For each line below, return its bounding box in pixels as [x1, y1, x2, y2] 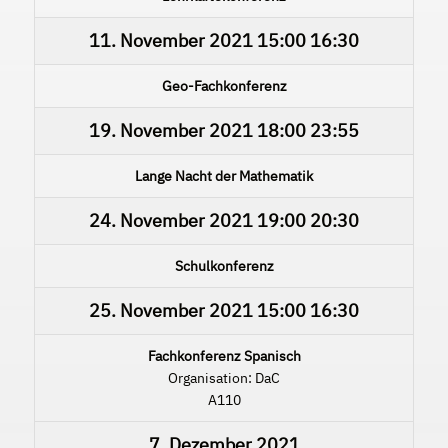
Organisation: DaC [168, 368, 280, 387]
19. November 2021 [89, 118, 253, 142]
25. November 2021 [89, 298, 253, 322]
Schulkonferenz [174, 256, 274, 275]
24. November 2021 [89, 208, 253, 232]
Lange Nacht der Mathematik [135, 166, 313, 185]
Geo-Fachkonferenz [161, 76, 287, 95]
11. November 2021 [89, 28, 253, 52]
